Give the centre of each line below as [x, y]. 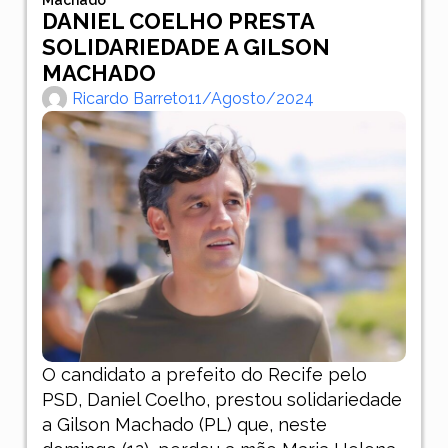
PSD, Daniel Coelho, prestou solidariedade [221, 399]
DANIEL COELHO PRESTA [177, 20]
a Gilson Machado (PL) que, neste [184, 424]
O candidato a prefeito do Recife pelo [204, 374]
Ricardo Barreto [129, 98]
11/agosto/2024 [250, 98]
